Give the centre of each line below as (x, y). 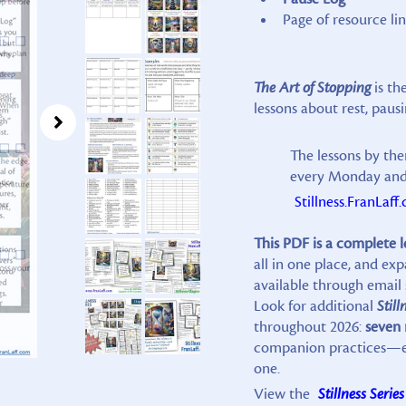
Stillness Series (361, 394)
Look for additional (315, 306)
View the (283, 394)
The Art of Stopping (312, 87)
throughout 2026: (309, 327)
